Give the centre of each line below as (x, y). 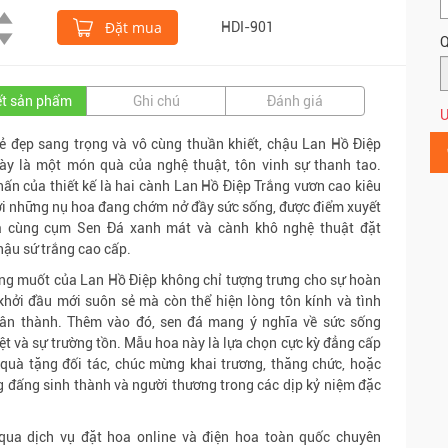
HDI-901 (247, 26)
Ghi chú (156, 100)
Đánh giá (295, 100)
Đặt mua (131, 27)
